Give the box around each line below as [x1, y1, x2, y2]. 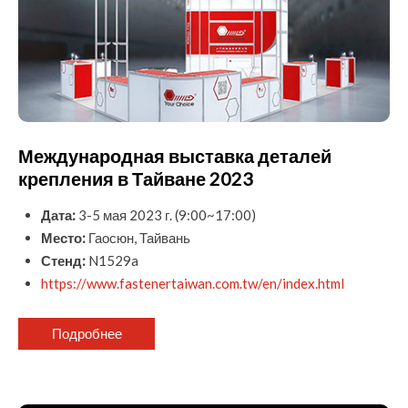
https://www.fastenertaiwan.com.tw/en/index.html [41, 274, 344, 291]
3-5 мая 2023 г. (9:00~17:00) [76, 206, 256, 223]
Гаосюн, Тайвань [86, 229, 190, 246]
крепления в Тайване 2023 [18, 167, 253, 189]
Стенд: [41, 251, 86, 269]
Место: [41, 229, 86, 246]
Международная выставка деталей [18, 144, 331, 167]
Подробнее [51, 324, 122, 342]
